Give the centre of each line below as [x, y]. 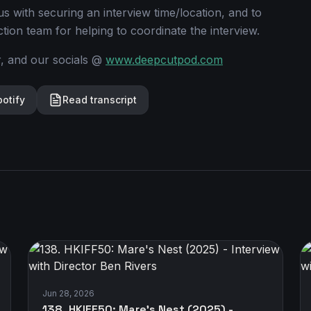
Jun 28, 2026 [68, 293]
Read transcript [100, 100]
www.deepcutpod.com [164, 60]
